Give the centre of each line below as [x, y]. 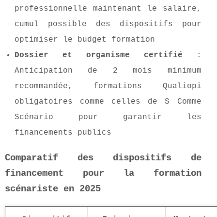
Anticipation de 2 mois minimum [108, 71]
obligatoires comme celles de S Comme [108, 102]
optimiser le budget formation [85, 40]
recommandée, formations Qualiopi [108, 86]
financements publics [63, 133]
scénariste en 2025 [53, 189]
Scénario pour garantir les [108, 117]
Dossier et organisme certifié [99, 55]
